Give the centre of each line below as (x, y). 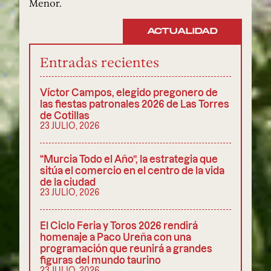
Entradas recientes (100, 62)
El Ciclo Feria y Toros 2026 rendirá (119, 225)
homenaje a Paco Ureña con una (116, 237)
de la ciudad (68, 181)
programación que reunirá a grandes (126, 248)
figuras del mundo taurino (100, 260)
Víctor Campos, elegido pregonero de (129, 92)
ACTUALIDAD (182, 31)
